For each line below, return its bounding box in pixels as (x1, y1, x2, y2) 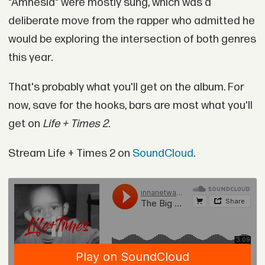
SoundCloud (132, 146, 193, 160)
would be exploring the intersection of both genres (8, 33, 256, 47)
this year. (8, 51, 53, 65)
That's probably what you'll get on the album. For (8, 80, 244, 95)
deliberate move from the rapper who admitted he (8, 14, 255, 28)
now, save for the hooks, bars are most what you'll (8, 99, 253, 113)
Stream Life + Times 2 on (8, 146, 132, 160)
